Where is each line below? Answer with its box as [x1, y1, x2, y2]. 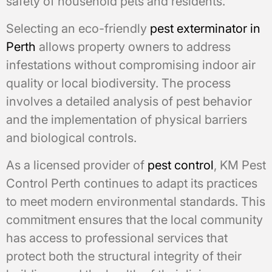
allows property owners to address [36, 39, 231, 54]
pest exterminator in [150, 21, 260, 36]
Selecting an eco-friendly [6, 21, 150, 36]
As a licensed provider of [6, 157, 148, 172]
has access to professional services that [6, 230, 228, 245]
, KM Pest [214, 157, 266, 172]
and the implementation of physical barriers [6, 112, 247, 127]
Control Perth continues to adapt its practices [6, 175, 257, 191]
